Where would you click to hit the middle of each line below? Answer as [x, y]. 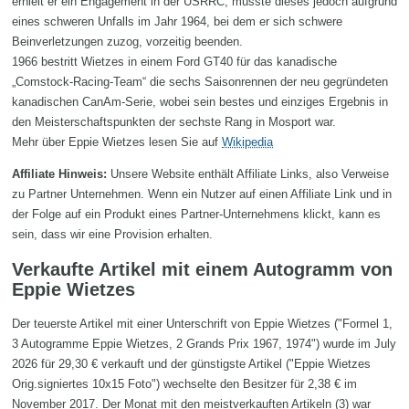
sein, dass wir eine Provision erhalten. [112, 234]
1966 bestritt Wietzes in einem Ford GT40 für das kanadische [174, 61]
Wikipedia [247, 142]
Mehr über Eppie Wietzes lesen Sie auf [117, 142]
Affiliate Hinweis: [59, 173]
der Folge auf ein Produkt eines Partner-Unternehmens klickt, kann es [196, 214]
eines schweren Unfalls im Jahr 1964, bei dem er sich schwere [177, 21]
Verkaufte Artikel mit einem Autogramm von [202, 269]
